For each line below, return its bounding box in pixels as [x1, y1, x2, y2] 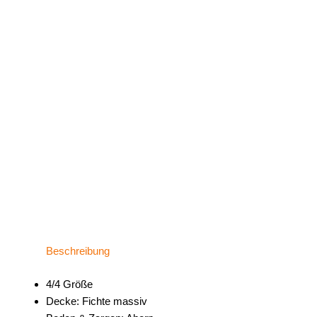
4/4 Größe [46, 277, 93, 290]
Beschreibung [46, 245, 110, 257]
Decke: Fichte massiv [46, 294, 147, 307]
